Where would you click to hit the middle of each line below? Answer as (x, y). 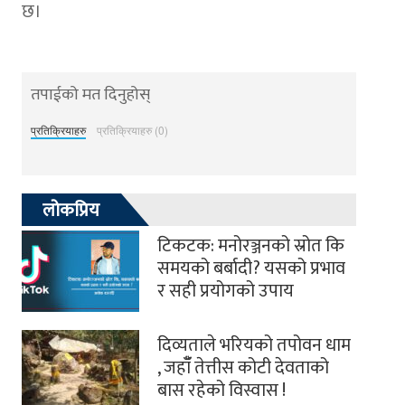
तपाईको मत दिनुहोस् (90, 95)
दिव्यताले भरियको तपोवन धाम (254, 346)
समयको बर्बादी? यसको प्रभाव (251, 269)
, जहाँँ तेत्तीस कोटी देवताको (243, 368)
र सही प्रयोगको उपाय (226, 292)
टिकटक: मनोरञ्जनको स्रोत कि (251, 246)
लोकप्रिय (71, 211)
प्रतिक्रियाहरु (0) (132, 130)
